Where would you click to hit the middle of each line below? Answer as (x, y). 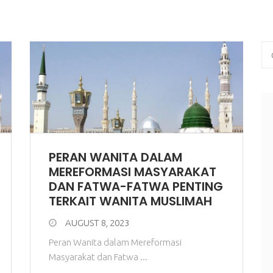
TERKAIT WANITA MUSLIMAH (130, 201)
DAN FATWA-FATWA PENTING (136, 186)
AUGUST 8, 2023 (97, 223)
